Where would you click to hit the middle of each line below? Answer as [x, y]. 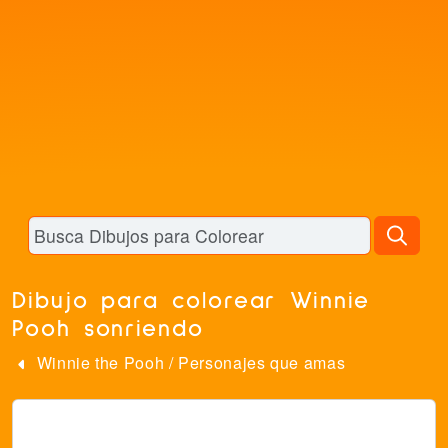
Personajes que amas [262, 362]
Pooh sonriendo [108, 329]
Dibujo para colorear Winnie [191, 301]
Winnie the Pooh [100, 362]
